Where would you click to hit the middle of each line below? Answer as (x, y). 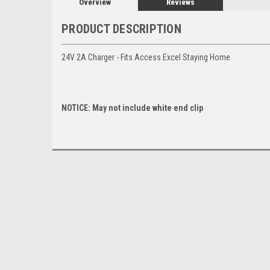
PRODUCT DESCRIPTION (121, 29)
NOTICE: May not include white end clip (132, 108)
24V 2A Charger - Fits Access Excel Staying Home (146, 57)
